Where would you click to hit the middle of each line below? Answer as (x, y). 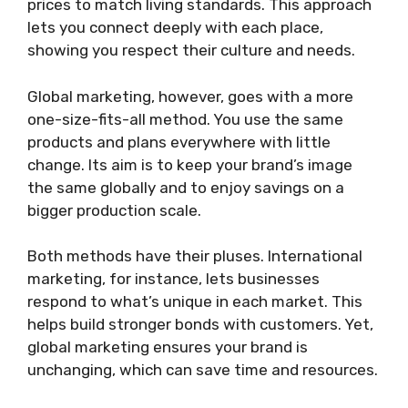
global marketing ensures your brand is (168, 347)
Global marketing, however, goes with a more (190, 96)
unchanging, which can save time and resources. (203, 370)
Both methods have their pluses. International (195, 256)
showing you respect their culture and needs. (191, 51)
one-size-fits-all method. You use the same (185, 119)
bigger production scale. (114, 210)
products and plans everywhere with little (179, 142)
